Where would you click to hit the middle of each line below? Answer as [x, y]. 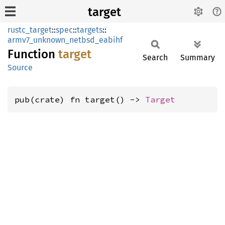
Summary [198, 58]
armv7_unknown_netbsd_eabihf [65, 40]
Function [33, 54]
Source [20, 68]
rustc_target [30, 30]
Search [155, 58]
